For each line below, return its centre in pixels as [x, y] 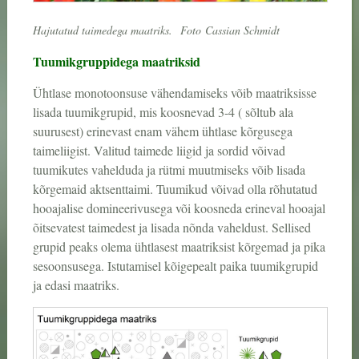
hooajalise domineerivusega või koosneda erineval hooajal [179, 208]
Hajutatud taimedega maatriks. [104, 30]
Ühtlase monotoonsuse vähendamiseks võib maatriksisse [174, 93]
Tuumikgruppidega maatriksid [116, 62]
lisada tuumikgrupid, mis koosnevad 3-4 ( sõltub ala [163, 112]
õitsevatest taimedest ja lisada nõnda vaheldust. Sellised [171, 228]
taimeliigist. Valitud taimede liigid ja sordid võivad [159, 151]
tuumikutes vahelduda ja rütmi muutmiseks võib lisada [169, 170]
